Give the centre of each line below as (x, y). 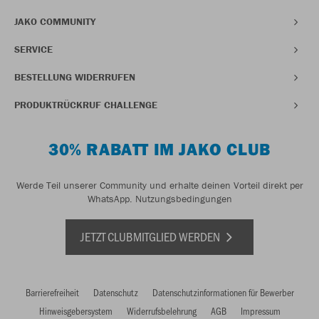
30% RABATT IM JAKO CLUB (159, 149)
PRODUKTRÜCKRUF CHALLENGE (86, 105)
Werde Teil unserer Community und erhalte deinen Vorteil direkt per (159, 185)
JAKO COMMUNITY (55, 22)
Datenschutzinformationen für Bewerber (223, 293)
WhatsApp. (111, 199)
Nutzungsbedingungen (183, 199)
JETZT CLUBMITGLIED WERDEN (151, 237)
